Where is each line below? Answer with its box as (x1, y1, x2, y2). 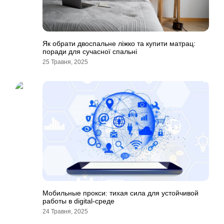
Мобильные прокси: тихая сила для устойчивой (42, 189, 198, 197)
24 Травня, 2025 (42, 208, 88, 215)
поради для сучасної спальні (42, 47, 137, 55)
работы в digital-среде (42, 197, 114, 205)
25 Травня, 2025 (42, 58, 88, 65)
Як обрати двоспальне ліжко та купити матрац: (42, 39, 195, 47)
